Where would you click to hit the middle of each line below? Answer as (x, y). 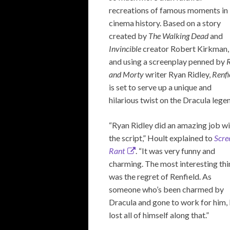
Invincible (126, 49)
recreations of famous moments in (168, 10)
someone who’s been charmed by (166, 189)
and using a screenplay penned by (168, 62)
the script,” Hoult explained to (161, 138)
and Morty (126, 74)
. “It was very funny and (175, 151)
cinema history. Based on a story (165, 23)
